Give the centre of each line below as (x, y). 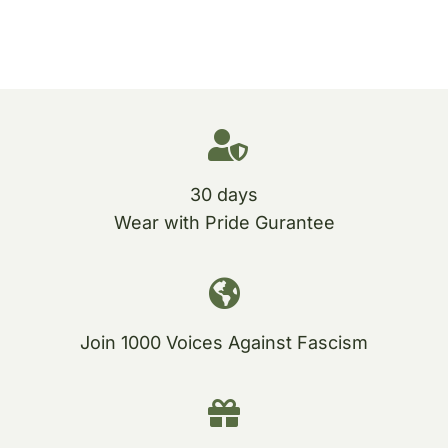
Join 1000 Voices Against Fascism (224, 342)
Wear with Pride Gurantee (224, 222)
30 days (224, 194)
